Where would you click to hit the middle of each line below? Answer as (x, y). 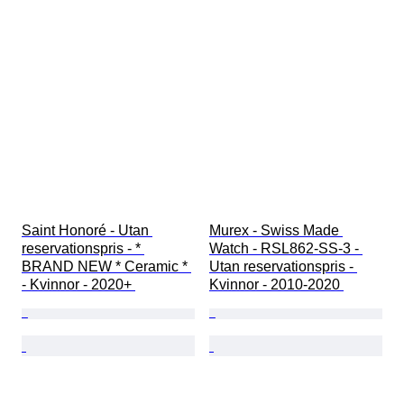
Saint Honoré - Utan (87, 231)
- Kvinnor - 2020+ (78, 285)
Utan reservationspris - (283, 267)
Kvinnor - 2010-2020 (276, 285)
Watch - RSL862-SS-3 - (286, 249)
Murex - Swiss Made (276, 231)
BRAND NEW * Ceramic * (106, 267)
